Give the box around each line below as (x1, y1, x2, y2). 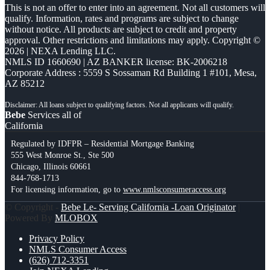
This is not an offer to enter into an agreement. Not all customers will (5, 2, 265, 13)
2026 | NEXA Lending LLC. (5, 45, 116, 56)
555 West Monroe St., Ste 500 (11, 150, 114, 160)
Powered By (5, 212, 55, 223)
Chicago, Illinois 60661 (11, 162, 91, 171)
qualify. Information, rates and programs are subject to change (5, 13, 239, 24)
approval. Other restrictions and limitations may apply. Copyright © (5, 34, 260, 45)
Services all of (25, 109, 81, 120)
